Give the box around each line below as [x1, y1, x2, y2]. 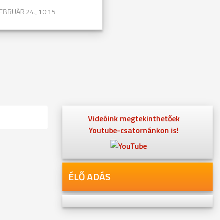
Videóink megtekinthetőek [88, 112, 180, 125]
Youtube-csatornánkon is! [89, 124, 179, 137]
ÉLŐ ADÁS [68, 169, 110, 185]
